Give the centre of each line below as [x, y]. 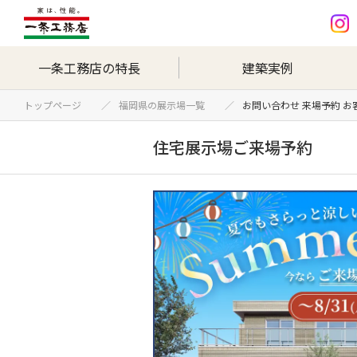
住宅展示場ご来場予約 [233, 147]
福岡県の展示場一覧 [167, 104]
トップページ [57, 104]
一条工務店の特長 [89, 68]
